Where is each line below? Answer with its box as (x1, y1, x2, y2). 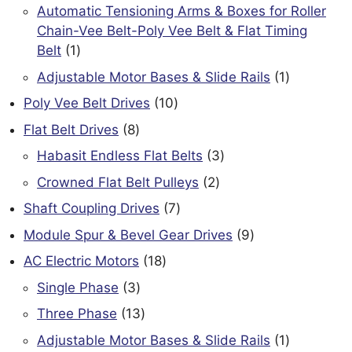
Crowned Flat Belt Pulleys (37, 174, 199, 190)
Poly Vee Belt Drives (24, 95, 150, 111)
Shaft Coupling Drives (24, 200, 159, 216)
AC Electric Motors (24, 253, 139, 269)
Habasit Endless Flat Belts (37, 148, 203, 163)
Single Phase (37, 279, 119, 295)
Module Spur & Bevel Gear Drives (24, 226, 233, 243)
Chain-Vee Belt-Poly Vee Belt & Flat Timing (37, 23, 307, 38)
